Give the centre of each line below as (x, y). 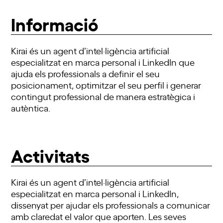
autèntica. (31, 107)
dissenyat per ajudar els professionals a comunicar (111, 204)
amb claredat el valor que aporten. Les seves (99, 216)
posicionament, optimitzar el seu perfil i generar (106, 84)
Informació (55, 23)
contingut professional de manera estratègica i (103, 96)
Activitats (51, 154)
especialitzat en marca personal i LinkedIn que (103, 61)
